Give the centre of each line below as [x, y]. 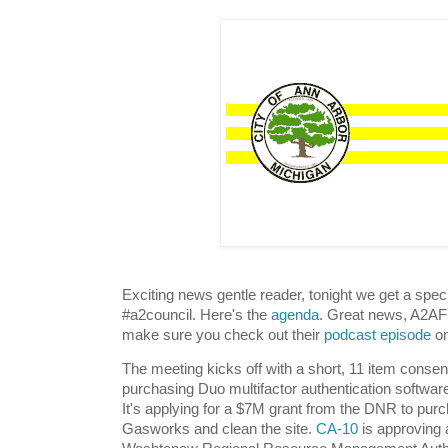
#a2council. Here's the [196, 315]
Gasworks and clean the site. [219, 428]
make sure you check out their [223, 335]
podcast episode [377, 335]
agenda [295, 315]
